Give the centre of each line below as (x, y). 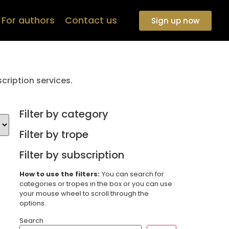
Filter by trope (54, 134)
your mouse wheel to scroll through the (84, 193)
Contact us (91, 20)
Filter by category (64, 114)
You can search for (133, 174)
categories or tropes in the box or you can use (96, 184)
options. (33, 203)
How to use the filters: (60, 174)
